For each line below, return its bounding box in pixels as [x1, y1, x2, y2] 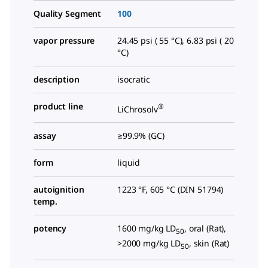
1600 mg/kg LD [117, 223, 176, 234]
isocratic [117, 73, 150, 85]
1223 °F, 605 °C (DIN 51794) [117, 184, 224, 196]
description [33, 73, 80, 85]
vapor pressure [33, 34, 95, 46]
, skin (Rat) [188, 237, 230, 249]
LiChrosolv [117, 103, 158, 115]
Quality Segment [33, 7, 102, 19]
